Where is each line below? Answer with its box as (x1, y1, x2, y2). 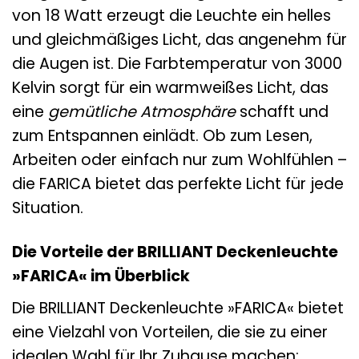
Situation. (12, 196, 83, 219)
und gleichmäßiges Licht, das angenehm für (12, 28, 347, 50)
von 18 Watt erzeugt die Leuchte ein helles (12, 4, 331, 26)
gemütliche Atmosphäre (48, 100, 236, 123)
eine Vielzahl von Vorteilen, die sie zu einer (12, 321, 328, 343)
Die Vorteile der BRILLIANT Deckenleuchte (12, 240, 338, 263)
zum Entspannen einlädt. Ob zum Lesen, (12, 124, 313, 147)
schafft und (236, 100, 329, 123)
